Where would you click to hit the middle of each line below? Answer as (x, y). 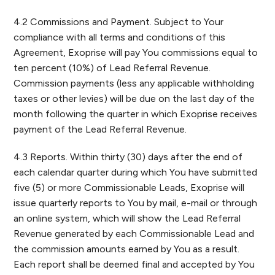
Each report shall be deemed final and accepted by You (134, 264)
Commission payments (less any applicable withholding (134, 83)
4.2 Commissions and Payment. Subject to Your (119, 22)
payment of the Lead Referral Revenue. (100, 129)
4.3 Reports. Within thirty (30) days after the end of (128, 157)
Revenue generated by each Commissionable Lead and (134, 234)
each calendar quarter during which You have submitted (136, 172)
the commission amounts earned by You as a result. (127, 249)
